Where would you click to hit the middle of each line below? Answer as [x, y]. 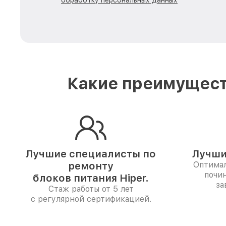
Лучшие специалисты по [91, 154]
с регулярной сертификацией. [91, 199]
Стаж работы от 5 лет [91, 189]
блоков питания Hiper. [91, 178]
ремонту [91, 166]
